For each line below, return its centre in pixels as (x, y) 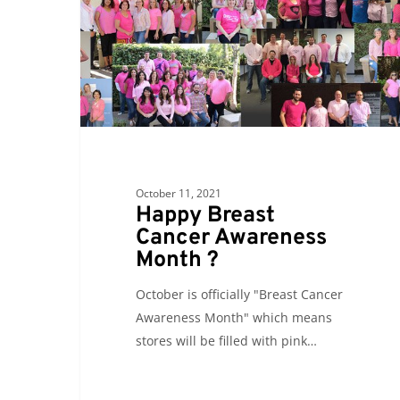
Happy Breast (205, 216)
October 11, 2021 (178, 193)
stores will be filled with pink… (226, 340)
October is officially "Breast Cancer (239, 294)
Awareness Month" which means (233, 317)
